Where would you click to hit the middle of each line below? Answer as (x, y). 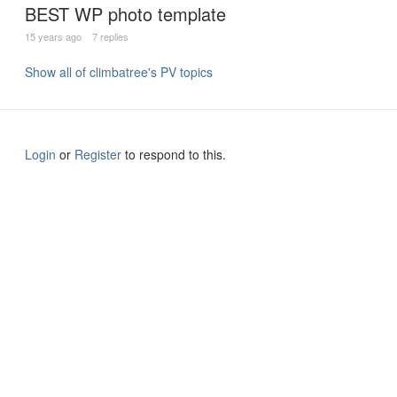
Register (98, 154)
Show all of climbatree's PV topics (119, 72)
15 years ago (53, 36)
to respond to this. (174, 154)
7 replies (110, 36)
